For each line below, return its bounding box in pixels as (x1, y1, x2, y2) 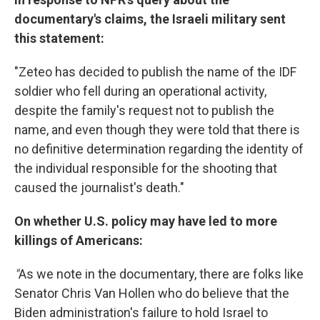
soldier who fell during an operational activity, (14, 84, 266, 99)
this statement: (14, 31, 104, 46)
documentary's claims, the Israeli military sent (14, 11, 286, 26)
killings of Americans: (14, 233, 143, 248)
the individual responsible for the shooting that (14, 161, 277, 176)
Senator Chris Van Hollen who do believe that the (14, 286, 289, 301)
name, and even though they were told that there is (14, 122, 300, 137)
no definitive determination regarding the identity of (14, 141, 304, 156)
